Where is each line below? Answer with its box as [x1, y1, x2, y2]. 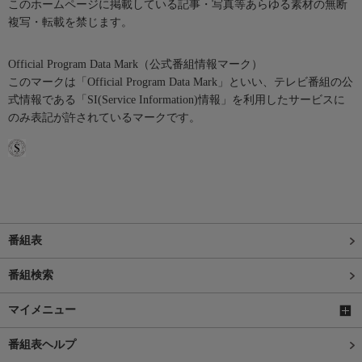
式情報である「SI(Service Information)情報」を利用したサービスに [8, 93, 345, 106]
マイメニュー [8, 303, 76, 316]
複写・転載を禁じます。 [8, 15, 133, 28]
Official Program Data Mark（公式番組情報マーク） [8, 57, 263, 70]
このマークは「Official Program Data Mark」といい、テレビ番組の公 [8, 75, 353, 88]
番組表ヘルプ [8, 338, 76, 351]
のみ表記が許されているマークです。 [8, 111, 200, 124]
